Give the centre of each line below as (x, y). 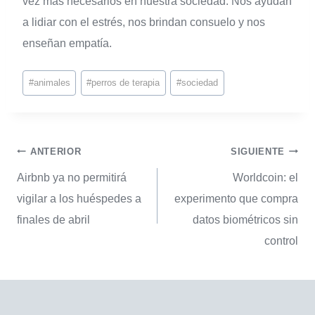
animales (52, 82)
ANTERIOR (56, 151)
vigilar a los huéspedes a (79, 198)
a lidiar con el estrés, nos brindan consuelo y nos (144, 22)
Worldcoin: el (265, 177)
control (281, 240)
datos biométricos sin (245, 219)
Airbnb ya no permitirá (72, 177)
